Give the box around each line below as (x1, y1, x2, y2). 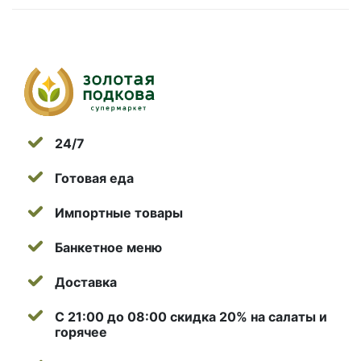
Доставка (55, 274, 117, 291)
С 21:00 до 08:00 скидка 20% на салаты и (55, 309, 327, 326)
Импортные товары (55, 205, 183, 222)
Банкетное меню (55, 239, 162, 256)
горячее (55, 324, 107, 341)
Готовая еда (55, 170, 134, 187)
